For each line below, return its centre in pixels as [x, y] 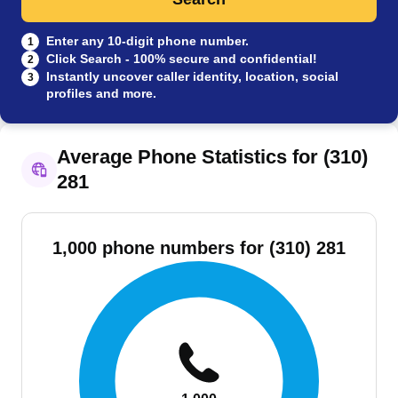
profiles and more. [101, 93]
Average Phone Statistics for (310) [212, 157]
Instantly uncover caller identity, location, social [192, 76]
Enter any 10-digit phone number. [147, 41]
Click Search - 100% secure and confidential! [182, 59]
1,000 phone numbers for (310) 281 [199, 248]
